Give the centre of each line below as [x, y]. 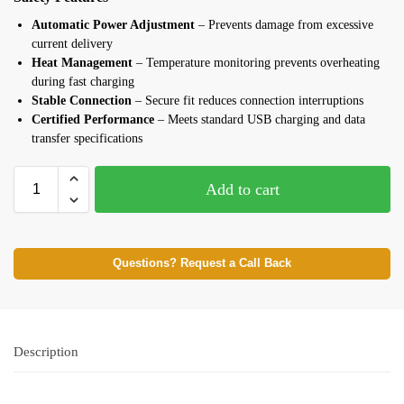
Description [46, 351]
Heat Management [82, 63]
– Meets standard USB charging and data [260, 120]
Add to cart [243, 190]
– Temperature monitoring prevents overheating [256, 63]
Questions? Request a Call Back [202, 264]
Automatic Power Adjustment [113, 25]
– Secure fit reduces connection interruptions [248, 101]
